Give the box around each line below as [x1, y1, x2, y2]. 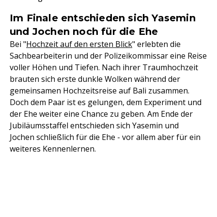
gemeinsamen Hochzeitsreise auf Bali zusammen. [10, 85, 189, 96]
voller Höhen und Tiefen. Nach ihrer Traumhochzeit [10, 62, 198, 73]
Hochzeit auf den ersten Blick [26, 39, 132, 50]
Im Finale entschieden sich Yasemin [10, 12, 196, 24]
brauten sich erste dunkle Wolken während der [10, 74, 180, 85]
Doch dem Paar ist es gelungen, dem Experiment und [10, 97, 201, 108]
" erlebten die [132, 39, 181, 50]
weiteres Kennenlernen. [10, 143, 96, 155]
